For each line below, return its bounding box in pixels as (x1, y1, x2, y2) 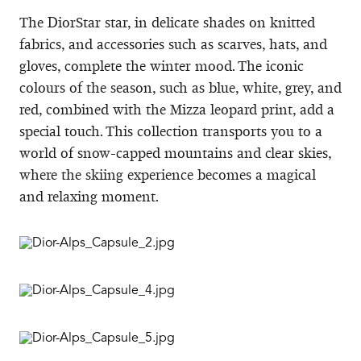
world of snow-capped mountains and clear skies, (19, 143, 331, 162)
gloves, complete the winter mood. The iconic (19, 56, 304, 75)
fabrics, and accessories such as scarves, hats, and (19, 35, 327, 53)
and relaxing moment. (19, 187, 159, 205)
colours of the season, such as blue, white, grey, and (19, 78, 342, 97)
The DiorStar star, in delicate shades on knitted (19, 13, 315, 31)
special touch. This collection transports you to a (19, 122, 322, 140)
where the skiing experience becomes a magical (19, 165, 316, 184)
